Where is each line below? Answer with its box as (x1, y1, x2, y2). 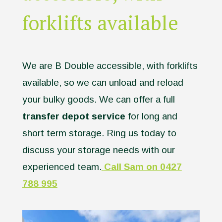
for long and (125, 111, 177, 122)
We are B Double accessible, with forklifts (22, 60, 198, 71)
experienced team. (22, 162, 102, 172)
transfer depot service (22, 111, 125, 122)
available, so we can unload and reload (22, 77, 183, 88)
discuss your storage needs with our (22, 145, 175, 156)
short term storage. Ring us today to (22, 128, 176, 139)
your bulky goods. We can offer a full (22, 94, 175, 105)
